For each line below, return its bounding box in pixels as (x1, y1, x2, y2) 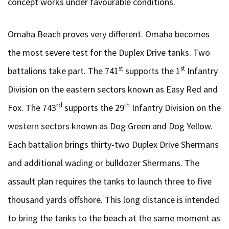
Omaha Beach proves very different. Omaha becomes (8, 28, 210, 40)
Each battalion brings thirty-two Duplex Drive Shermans (8, 139, 219, 150)
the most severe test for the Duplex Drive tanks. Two (8, 47, 210, 58)
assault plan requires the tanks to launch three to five (8, 175, 212, 187)
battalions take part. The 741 (8, 65, 119, 77)
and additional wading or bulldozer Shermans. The (8, 157, 199, 169)
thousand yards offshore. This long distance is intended (8, 194, 219, 205)
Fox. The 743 (8, 102, 56, 113)
